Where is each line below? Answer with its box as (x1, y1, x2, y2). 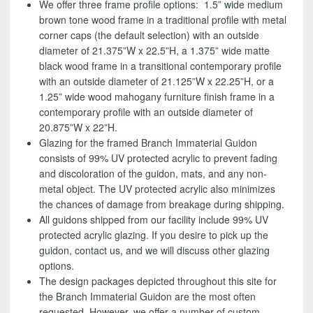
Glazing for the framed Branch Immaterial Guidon (39, 136, 258, 150)
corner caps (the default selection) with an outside (39, 28, 260, 43)
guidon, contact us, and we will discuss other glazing (39, 243, 270, 258)
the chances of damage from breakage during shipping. (39, 197, 285, 212)
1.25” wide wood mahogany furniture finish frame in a (39, 89, 275, 104)
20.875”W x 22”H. (39, 120, 118, 135)
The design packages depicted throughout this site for (39, 274, 277, 289)
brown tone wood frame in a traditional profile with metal (39, 13, 287, 27)
